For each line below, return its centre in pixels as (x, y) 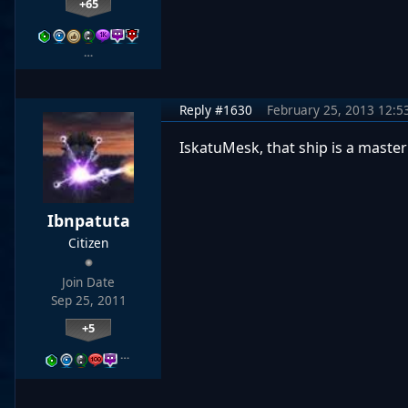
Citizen (88, 243)
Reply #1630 (216, 110)
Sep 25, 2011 (88, 301)
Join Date (88, 282)
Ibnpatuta (88, 220)
